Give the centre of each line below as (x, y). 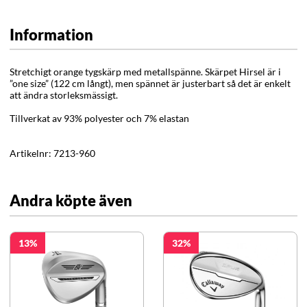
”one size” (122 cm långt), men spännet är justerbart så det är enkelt (150, 83)
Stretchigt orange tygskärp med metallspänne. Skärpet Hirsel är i (145, 71)
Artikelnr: (32, 153)
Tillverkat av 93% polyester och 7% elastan (99, 118)
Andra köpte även (71, 201)
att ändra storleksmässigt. (64, 95)
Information (51, 34)
